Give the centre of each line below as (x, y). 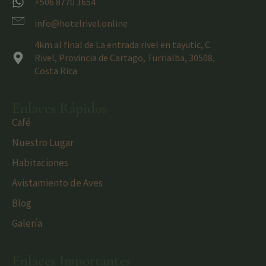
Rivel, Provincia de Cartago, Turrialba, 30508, (125, 58)
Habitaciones (40, 163)
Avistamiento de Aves (57, 183)
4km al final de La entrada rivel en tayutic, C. (123, 45)
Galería (27, 224)
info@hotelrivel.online (81, 23)
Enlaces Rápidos (60, 108)
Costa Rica (56, 71)
